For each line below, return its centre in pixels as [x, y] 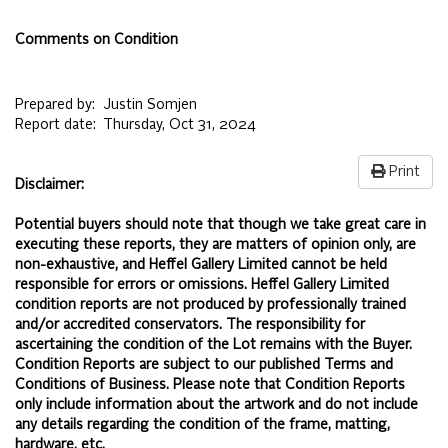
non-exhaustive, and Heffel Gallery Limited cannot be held [201, 265]
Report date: [59, 125]
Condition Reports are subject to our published [169, 365]
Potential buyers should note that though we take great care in [220, 225]
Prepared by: [58, 105]
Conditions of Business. [92, 385]
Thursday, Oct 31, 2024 [179, 125]
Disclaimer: [49, 185]
